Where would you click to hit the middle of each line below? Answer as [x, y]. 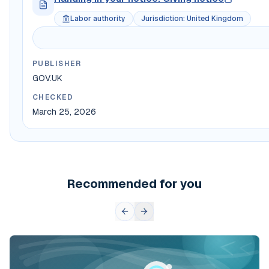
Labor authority [98, 19]
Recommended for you [134, 184]
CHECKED [53, 98]
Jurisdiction [162, 19]
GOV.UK [47, 78]
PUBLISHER [57, 64]
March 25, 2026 [64, 112]
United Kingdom [215, 19]
